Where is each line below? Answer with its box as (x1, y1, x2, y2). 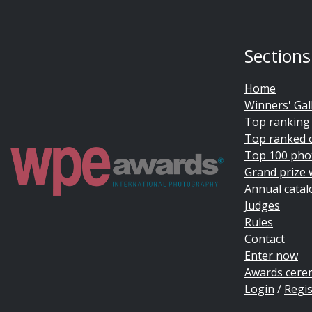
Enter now (244, 247, 298, 263)
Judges (244, 197, 280, 213)
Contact (244, 231, 285, 247)
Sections (244, 43, 311, 68)
